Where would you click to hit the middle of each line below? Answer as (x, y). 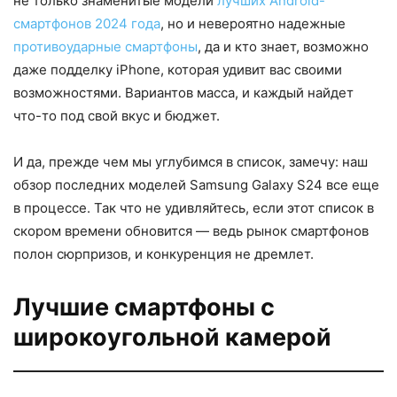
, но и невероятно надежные (253, 23)
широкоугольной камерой (172, 337)
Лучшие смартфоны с (144, 307)
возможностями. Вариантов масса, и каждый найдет (183, 92)
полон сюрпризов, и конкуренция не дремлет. (163, 253)
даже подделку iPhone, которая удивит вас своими (178, 69)
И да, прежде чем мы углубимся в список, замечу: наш (191, 161)
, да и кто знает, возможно (283, 46)
